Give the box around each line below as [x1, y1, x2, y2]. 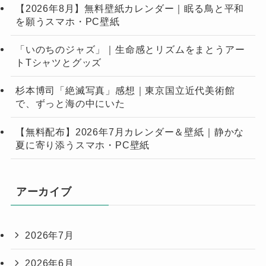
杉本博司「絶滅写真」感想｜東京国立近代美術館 [15, 85, 235, 96]
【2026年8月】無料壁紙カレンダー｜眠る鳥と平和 [15, 3, 245, 14]
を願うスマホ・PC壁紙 [15, 16, 120, 27]
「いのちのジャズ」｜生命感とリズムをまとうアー [15, 44, 245, 55]
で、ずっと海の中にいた [15, 98, 125, 109]
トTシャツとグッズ [15, 57, 102, 68]
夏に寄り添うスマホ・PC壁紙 [15, 139, 150, 150]
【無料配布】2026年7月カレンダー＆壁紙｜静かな [15, 126, 245, 137]
